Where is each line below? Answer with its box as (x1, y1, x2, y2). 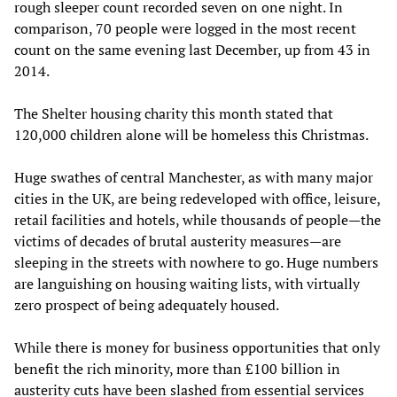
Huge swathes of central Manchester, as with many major (14, 167, 373, 188)
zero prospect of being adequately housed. (14, 295, 279, 315)
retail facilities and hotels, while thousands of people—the (14, 210, 381, 230)
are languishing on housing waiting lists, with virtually (14, 274, 360, 294)
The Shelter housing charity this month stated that (14, 104, 333, 124)
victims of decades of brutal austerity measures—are (14, 231, 341, 252)
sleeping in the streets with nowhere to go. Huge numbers (14, 253, 378, 273)
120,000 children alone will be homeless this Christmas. (14, 125, 369, 145)
